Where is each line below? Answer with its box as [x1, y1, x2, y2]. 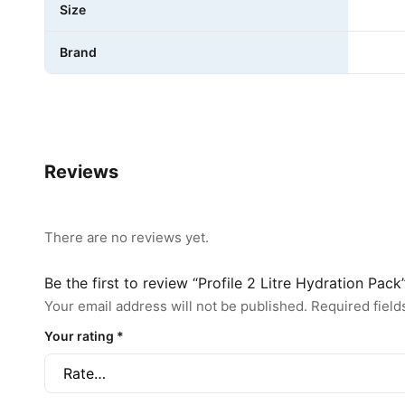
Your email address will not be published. [44, 297, 307, 315]
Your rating [44, 327, 117, 344]
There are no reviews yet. [44, 228, 209, 246]
